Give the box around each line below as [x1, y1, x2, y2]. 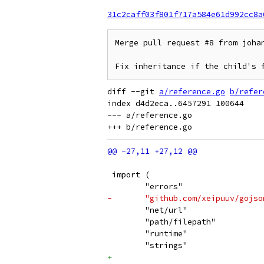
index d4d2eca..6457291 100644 [107, 98, 244, 108]
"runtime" [145, 229, 187, 239]
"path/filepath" [145, 217, 216, 227]
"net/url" [145, 205, 187, 215]
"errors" [145, 181, 183, 192]
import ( [107, 170, 150, 180]
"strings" [145, 240, 187, 250]
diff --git [107, 87, 159, 97]
